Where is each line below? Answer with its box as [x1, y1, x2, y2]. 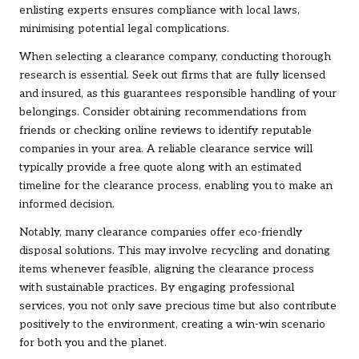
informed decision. [19, 198, 115, 212]
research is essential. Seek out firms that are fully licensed [19, 69, 325, 83]
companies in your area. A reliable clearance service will [19, 143, 313, 156]
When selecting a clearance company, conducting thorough [19, 50, 331, 64]
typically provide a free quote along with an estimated [19, 161, 301, 175]
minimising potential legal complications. [19, 22, 229, 36]
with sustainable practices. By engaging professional [19, 281, 294, 295]
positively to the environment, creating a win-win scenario [19, 318, 325, 332]
